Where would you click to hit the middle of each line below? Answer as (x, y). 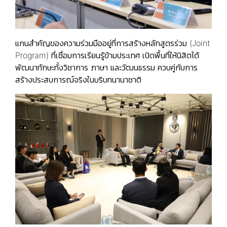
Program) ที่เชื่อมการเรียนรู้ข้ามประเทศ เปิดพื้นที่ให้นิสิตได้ (107, 55)
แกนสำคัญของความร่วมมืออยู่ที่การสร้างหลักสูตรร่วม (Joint (113, 43)
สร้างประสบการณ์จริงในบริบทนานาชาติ (78, 79)
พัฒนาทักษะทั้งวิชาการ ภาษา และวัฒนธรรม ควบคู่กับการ (106, 67)
